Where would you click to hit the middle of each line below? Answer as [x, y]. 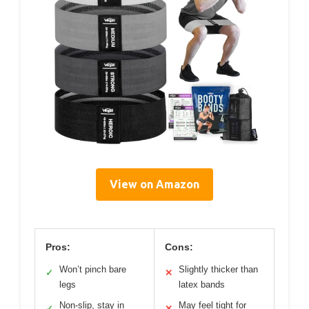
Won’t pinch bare [93, 270]
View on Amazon [154, 185]
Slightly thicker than [218, 270]
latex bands [202, 285]
